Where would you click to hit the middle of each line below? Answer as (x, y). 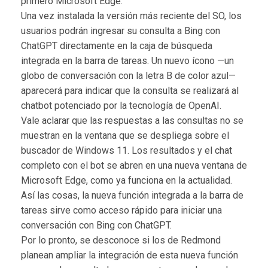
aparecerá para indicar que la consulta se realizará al (130, 90)
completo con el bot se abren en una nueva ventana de (134, 165)
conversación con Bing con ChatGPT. (96, 225)
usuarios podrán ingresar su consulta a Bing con (121, 31)
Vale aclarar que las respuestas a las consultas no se (132, 120)
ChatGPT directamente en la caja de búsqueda (117, 45)
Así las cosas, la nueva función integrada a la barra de (132, 195)
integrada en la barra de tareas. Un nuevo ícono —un (127, 60)
